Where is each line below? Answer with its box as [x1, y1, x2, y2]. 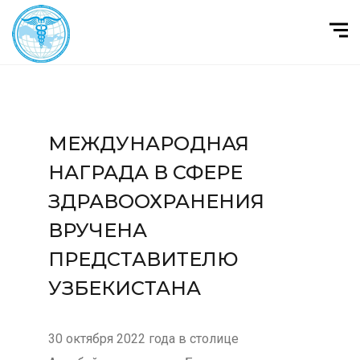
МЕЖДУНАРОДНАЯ [47, 132, 249, 155]
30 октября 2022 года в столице [47, 331, 239, 346]
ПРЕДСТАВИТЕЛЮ [47, 247, 239, 271]
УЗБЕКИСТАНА [47, 276, 201, 300]
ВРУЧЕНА [47, 219, 147, 242]
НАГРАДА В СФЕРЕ [47, 161, 243, 184]
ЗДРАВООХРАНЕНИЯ [47, 190, 264, 213]
